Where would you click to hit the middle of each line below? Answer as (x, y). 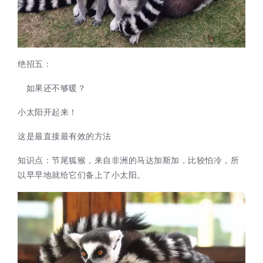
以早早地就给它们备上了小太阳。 (82, 175)
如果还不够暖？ (52, 88)
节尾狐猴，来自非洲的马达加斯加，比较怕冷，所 (145, 161)
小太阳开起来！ (48, 112)
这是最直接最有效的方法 (65, 136)
